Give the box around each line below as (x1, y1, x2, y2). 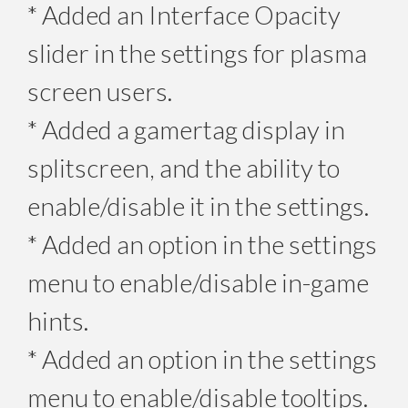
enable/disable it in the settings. (27, 189, 369, 221)
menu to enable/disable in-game (27, 266, 369, 298)
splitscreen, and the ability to (27, 151, 340, 183)
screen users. (27, 75, 172, 107)
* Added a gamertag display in (27, 113, 345, 145)
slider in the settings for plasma (27, 36, 367, 68)
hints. (27, 304, 88, 336)
